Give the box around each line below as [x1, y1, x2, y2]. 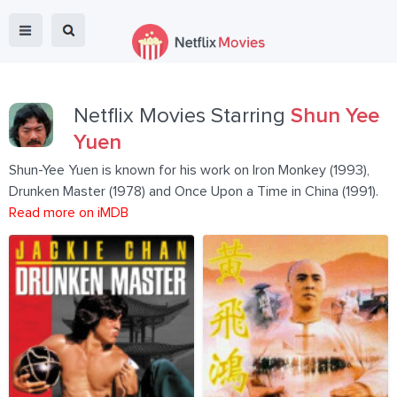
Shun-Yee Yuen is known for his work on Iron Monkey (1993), [9, 163, 370, 177]
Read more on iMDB [9, 206, 128, 220]
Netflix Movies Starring [74, 105, 291, 127]
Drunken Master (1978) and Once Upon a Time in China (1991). [9, 184, 378, 198]
